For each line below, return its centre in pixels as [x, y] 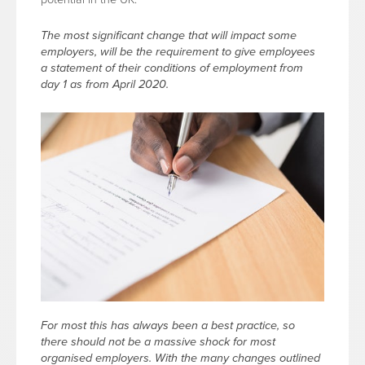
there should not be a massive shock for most [158, 342]
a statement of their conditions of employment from [172, 68]
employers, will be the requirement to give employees [178, 52]
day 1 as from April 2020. [105, 84]
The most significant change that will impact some [169, 35]
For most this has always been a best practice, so [168, 325]
